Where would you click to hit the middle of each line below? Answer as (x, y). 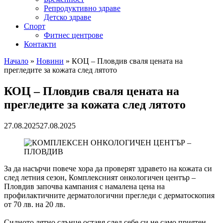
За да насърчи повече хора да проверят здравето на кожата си (108, 168)
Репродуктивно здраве (82, 8)
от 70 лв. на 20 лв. (35, 204)
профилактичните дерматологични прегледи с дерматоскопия (109, 195)
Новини (50, 61)
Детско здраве (67, 17)
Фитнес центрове (73, 35)
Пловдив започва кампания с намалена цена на (85, 186)
